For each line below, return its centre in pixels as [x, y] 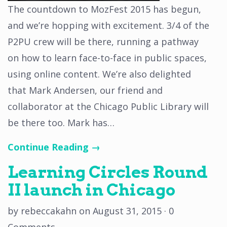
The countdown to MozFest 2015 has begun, [104, 9]
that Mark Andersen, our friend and [85, 90]
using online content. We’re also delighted [99, 74]
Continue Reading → [54, 147]
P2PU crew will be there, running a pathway [103, 42]
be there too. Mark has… [61, 123]
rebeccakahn [49, 211]
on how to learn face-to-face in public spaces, [107, 58]
